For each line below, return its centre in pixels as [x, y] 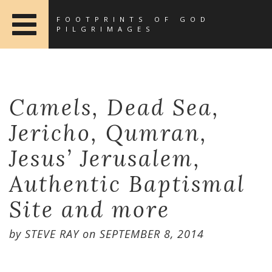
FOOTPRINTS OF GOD [133, 19]
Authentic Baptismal [127, 184]
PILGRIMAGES [106, 29]
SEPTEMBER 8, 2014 [152, 234]
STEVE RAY [52, 234]
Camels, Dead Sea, [114, 107]
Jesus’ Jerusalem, [105, 158]
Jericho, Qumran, [108, 133]
